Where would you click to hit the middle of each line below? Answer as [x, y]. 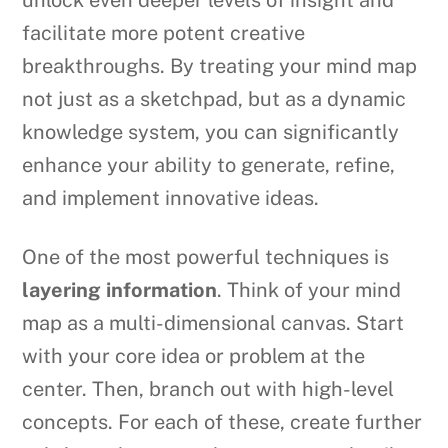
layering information [120, 289]
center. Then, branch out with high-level [208, 388]
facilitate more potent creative [164, 32]
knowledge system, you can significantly [211, 131]
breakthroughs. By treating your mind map [220, 65]
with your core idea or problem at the [194, 355]
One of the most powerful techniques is [206, 256]
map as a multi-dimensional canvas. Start [213, 322]
